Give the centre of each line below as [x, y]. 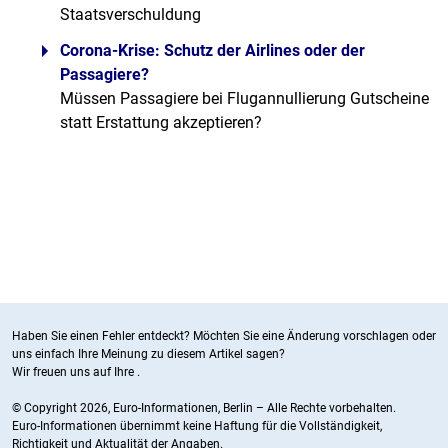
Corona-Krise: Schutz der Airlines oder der [212, 50]
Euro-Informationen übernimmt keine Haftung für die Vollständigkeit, [197, 426]
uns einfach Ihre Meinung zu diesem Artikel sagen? [148, 354]
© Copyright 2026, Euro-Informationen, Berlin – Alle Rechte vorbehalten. [204, 408]
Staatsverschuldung [130, 14]
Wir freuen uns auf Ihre [74, 372]
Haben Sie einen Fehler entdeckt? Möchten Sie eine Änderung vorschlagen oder [224, 336]
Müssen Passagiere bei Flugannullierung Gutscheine [244, 98]
